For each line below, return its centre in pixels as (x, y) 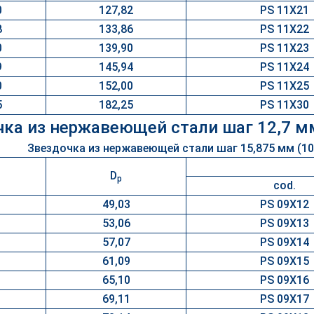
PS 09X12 (285, 204)
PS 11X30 (285, 105)
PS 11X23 (285, 48)
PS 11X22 (285, 29)
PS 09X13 (285, 223)
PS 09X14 (285, 242)
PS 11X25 (285, 86)
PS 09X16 (285, 280)
